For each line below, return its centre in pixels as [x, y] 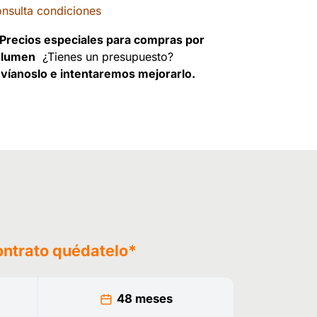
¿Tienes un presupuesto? [104, 57]
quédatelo [90, 251]
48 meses [144, 299]
